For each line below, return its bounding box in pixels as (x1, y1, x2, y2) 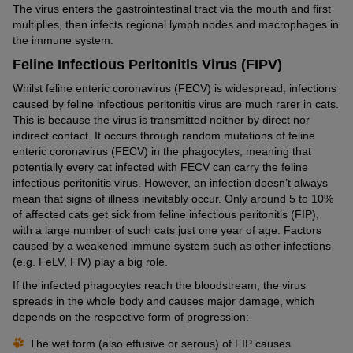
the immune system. (13, 33, 113, 46)
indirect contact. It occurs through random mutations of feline (13, 128, 315, 142)
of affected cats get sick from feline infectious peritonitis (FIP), (13, 207, 319, 221)
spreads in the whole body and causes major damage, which (13, 294, 314, 307)
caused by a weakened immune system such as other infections (13, 239, 331, 252)
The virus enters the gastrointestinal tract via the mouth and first (13, 2, 331, 15)
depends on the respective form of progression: (13, 310, 249, 323)
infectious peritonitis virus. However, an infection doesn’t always (13, 176, 328, 189)
